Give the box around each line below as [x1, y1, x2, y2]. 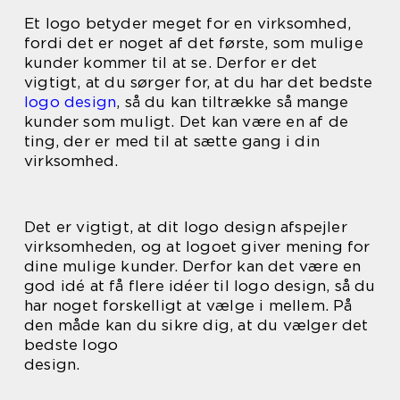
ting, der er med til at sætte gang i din [24, 131, 321, 150]
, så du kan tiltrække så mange [116, 92, 349, 111]
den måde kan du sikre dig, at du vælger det [24, 315, 369, 334]
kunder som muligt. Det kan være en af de [24, 112, 349, 130]
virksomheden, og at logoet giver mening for [24, 237, 371, 255]
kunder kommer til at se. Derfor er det [24, 53, 318, 71]
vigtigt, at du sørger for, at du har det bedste [24, 72, 373, 91]
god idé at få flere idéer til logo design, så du [24, 276, 376, 295]
